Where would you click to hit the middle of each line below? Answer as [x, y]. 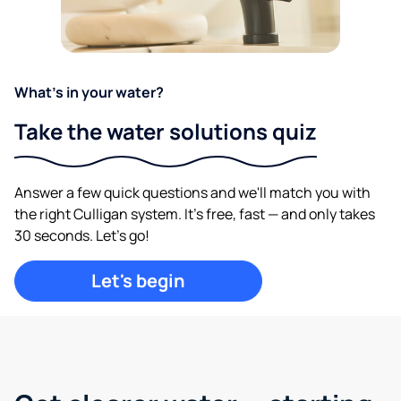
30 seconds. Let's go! [82, 235]
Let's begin [139, 281]
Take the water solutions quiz [166, 131]
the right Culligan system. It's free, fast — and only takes [195, 214]
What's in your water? [89, 92]
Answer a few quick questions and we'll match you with [192, 192]
